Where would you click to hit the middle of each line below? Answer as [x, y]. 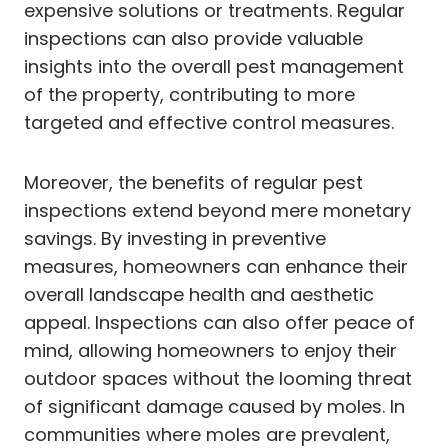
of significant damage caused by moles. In [214, 406]
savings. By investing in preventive [175, 238]
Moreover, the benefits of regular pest [193, 182]
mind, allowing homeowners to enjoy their [210, 350]
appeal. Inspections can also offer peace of [219, 322]
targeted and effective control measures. [209, 122]
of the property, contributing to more [189, 94]
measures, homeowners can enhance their [216, 266]
